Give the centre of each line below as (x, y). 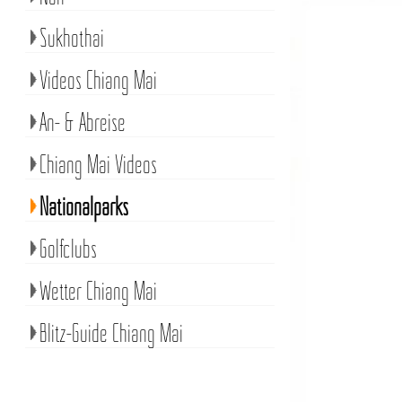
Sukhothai (71, 37)
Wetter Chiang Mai (98, 290)
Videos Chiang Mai (98, 79)
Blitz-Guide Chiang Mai (111, 332)
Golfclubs (68, 248)
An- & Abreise (82, 122)
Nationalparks (83, 206)
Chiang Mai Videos (98, 164)
